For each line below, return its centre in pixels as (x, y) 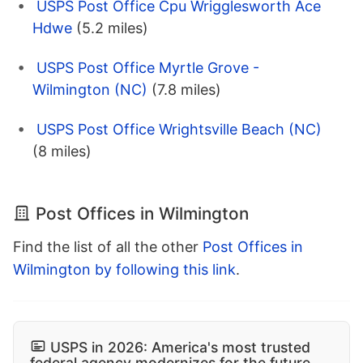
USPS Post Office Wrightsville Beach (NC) (179, 130)
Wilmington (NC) (90, 90)
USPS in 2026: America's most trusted (180, 348)
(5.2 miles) (112, 28)
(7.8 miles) (186, 90)
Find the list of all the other (108, 247)
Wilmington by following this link (124, 270)
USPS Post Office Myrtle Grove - (148, 68)
